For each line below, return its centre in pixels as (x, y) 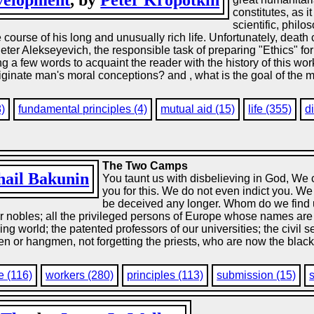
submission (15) (257, 275)
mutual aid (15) (198, 109)
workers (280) (80, 275)
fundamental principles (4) (83, 109)
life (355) (270, 109)
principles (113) (165, 275)
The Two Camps (145, 166)
